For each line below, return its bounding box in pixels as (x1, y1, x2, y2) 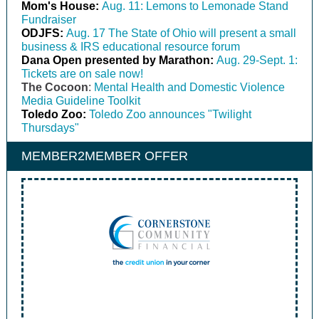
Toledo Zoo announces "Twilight (89, 108, 251, 120)
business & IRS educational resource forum (21, 41, 240, 53)
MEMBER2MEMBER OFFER (21, 149, 188, 163)
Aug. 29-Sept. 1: (216, 54, 298, 66)
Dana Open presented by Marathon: (21, 54, 214, 66)
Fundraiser (21, 14, 76, 26)
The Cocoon (21, 81, 88, 93)
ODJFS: (21, 27, 63, 39)
